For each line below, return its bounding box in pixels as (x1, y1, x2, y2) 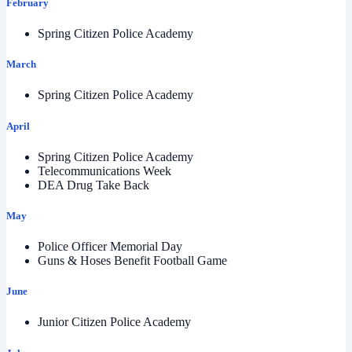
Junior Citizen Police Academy (38, 315, 191, 329)
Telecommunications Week (38, 163, 171, 178)
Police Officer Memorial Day (38, 240, 182, 254)
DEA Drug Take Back (38, 178, 149, 192)
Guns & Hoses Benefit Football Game (38, 254, 227, 268)
